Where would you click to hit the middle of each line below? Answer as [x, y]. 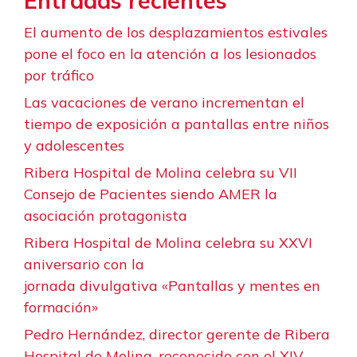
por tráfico [59, 75]
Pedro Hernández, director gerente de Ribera [177, 334]
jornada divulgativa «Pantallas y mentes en [172, 285]
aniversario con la [84, 264]
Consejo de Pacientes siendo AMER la [151, 194]
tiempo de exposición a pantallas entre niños [177, 124]
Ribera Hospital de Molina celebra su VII [161, 172]
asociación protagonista [106, 215]
